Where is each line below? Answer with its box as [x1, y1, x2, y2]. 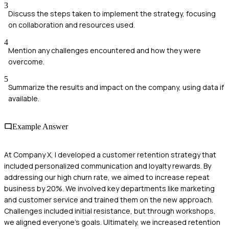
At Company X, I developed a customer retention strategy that [4, 150, 216, 160]
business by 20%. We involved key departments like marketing [4, 184, 215, 194]
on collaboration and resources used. [8, 19, 135, 30]
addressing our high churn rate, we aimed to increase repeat [4, 172, 210, 182]
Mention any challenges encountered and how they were [8, 45, 201, 55]
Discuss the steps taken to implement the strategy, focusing [8, 8, 216, 18]
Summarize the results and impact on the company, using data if [8, 82, 224, 92]
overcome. [8, 56, 44, 66]
